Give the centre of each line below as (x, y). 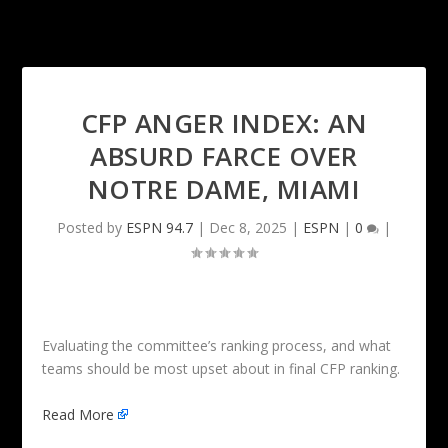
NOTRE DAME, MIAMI (224, 189)
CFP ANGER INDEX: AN (224, 123)
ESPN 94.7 (159, 228)
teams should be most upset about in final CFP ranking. (221, 369)
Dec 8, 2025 (248, 228)
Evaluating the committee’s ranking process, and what (217, 346)
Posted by (91, 228)
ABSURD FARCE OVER (224, 156)
